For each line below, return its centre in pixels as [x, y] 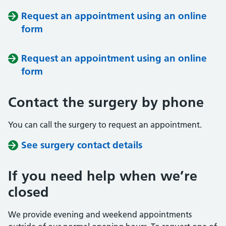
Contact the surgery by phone [106, 102]
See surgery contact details [82, 145]
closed [29, 192]
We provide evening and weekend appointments [100, 214]
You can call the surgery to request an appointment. [105, 125]
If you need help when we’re [103, 176]
